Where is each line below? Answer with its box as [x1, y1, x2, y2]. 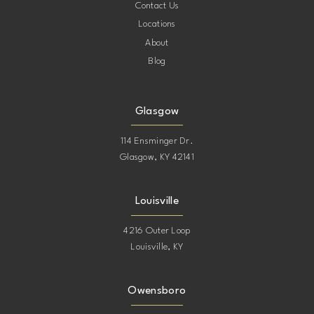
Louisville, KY [130, 243, 184, 252]
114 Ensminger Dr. [121, 137, 193, 146]
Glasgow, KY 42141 [120, 153, 194, 163]
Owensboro [128, 285, 186, 297]
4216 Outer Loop [123, 226, 191, 236]
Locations [138, 20, 176, 29]
